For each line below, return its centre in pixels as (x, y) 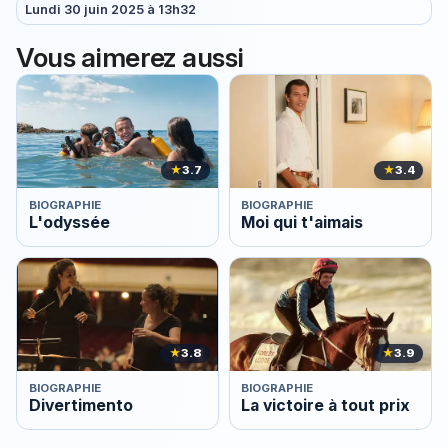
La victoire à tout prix (326, 406)
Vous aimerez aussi (130, 56)
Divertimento (80, 406)
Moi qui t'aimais (302, 223)
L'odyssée (69, 223)
